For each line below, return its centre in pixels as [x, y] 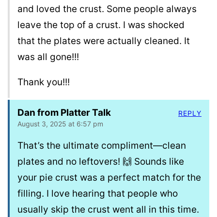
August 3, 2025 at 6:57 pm [60, 124]
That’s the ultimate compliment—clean [102, 146]
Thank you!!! [44, 82]
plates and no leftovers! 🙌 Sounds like [101, 162]
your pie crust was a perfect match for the [109, 178]
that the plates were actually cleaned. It [104, 41]
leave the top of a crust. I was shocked [101, 25]
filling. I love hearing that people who [98, 194]
